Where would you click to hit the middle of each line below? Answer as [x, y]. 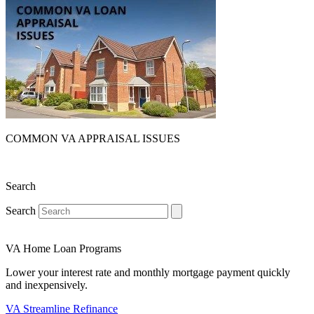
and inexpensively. [47, 285]
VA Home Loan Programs [63, 248]
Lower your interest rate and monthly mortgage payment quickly [148, 272]
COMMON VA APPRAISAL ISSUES [93, 138]
